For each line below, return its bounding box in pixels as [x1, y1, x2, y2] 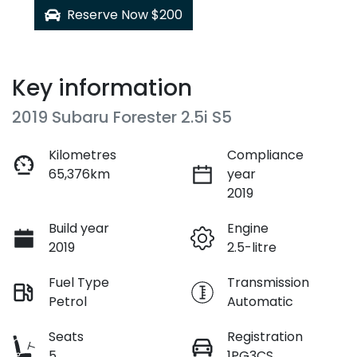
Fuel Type [49, 273, 109, 292]
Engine [227, 219, 269, 238]
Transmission [227, 273, 309, 292]
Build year [49, 219, 109, 238]
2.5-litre [227, 238, 277, 257]
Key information [12, 73, 192, 104]
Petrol [49, 292, 87, 312]
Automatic [227, 292, 293, 312]
